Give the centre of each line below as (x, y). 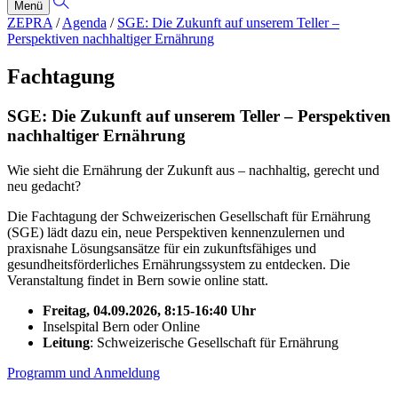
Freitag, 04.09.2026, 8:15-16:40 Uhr (149, 310)
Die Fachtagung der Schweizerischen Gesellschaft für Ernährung (189, 216)
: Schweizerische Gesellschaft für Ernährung (214, 342)
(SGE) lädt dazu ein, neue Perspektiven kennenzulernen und (176, 232)
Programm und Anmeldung (84, 372)
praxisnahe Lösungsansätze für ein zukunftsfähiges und (162, 248)
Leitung (66, 342)
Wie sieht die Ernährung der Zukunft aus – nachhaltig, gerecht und (193, 170)
